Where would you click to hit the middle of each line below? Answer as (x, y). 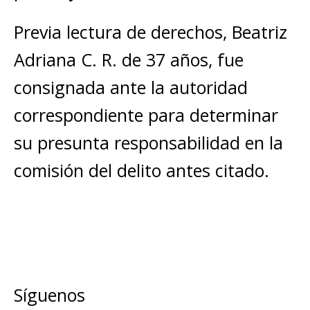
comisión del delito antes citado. (142, 170)
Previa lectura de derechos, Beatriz (151, 32)
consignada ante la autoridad (131, 87)
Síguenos (49, 295)
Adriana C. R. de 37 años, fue (129, 60)
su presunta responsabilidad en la (148, 143)
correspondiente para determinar (146, 115)
